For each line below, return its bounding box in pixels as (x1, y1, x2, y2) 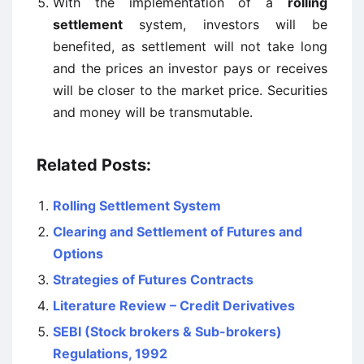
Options (53, 245, 103, 262)
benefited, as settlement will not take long (53, 38, 327, 54)
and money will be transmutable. (53, 104, 253, 120)
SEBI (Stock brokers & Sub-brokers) (53, 323, 282, 340)
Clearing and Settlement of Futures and (53, 223, 302, 240)
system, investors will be (123, 16, 327, 32)
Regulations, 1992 (53, 345, 167, 362)
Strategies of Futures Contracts (53, 271, 253, 288)
